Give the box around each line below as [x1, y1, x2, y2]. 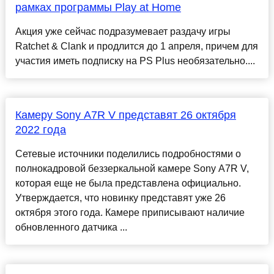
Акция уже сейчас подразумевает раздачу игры [15, 26, 231, 37]
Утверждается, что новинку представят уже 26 [15, 193, 226, 204]
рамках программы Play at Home [15, 1, 181, 14]
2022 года [15, 124, 66, 136]
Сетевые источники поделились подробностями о [15, 149, 241, 160]
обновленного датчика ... [15, 222, 127, 233]
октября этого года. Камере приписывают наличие [15, 207, 245, 218]
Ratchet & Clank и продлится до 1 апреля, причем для [15, 41, 258, 52]
